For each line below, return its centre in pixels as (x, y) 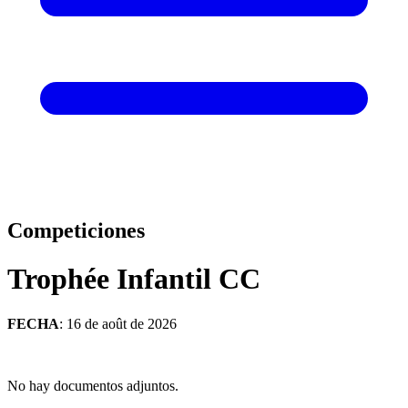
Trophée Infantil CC (134, 279)
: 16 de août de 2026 (118, 323)
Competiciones (76, 230)
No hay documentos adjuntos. (93, 385)
